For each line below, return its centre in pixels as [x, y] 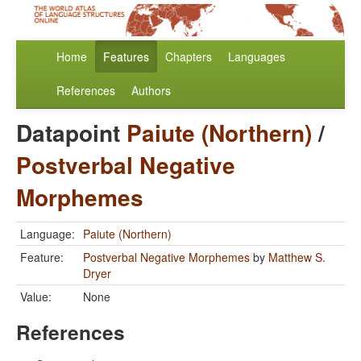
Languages [257, 57]
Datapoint [71, 133]
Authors [151, 91]
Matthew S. [297, 257]
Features [126, 57]
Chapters [189, 57]
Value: [36, 297]
